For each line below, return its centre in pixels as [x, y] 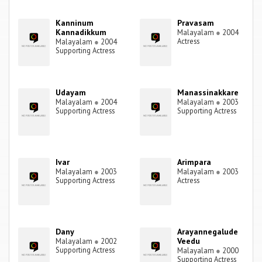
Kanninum [75, 23]
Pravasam [196, 23]
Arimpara [194, 162]
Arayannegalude [208, 232]
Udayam [71, 93]
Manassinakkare [208, 93]
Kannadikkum [81, 32]
